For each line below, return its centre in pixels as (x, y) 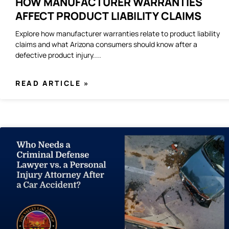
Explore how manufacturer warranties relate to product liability (118, 34)
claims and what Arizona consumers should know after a (106, 44)
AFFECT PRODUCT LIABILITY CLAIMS (108, 16)
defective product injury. (55, 55)
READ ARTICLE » (52, 83)
